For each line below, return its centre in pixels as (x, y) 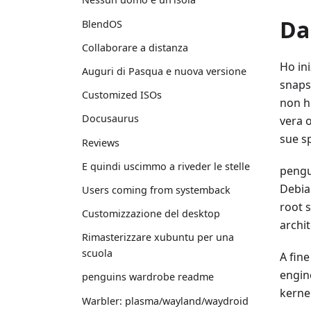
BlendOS (102, 24)
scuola (97, 253)
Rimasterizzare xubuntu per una (158, 237)
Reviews (101, 142)
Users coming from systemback (156, 190)
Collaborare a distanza (135, 47)
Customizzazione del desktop (151, 214)
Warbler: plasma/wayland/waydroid (165, 301)
